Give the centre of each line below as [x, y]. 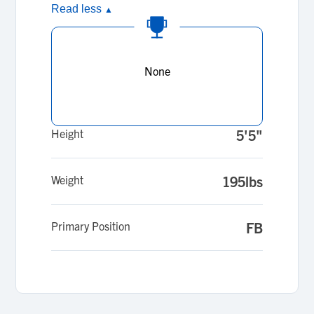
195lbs [242, 181]
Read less [78, 9]
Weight [68, 179]
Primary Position [91, 226]
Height [68, 133]
